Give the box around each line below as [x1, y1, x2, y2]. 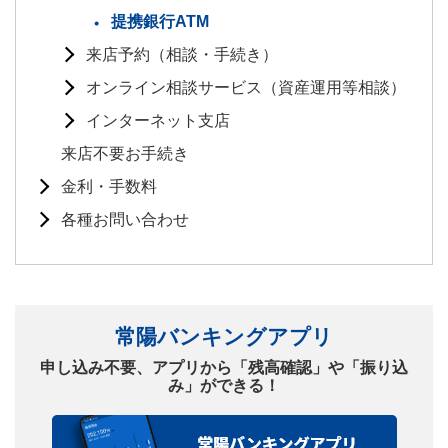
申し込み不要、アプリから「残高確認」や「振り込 [40, 359, 408, 377]
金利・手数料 [61, 178, 157, 196]
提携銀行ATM [111, 13, 209, 31]
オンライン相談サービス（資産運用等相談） [86, 79, 406, 97]
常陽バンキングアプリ [115, 325, 333, 349]
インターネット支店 [86, 112, 230, 130]
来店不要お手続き [61, 145, 189, 163]
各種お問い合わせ [61, 211, 189, 229]
